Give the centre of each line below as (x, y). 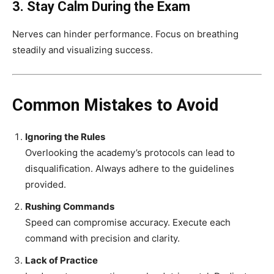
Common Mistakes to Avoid (115, 106)
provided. (46, 185)
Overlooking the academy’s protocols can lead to (130, 153)
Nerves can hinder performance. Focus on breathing (125, 34)
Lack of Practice (61, 261)
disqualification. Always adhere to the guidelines (130, 169)
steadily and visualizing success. (83, 50)
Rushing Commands (70, 207)
